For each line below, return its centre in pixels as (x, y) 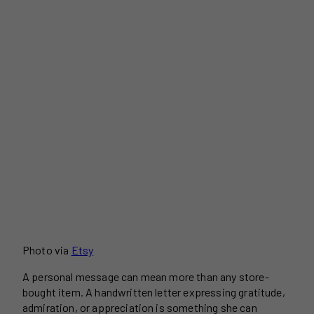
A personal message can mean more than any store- (146, 277)
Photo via (47, 250)
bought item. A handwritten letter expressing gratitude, (154, 292)
